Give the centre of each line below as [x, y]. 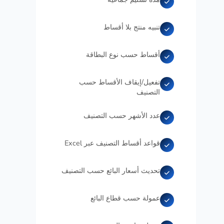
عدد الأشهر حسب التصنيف [122, 115]
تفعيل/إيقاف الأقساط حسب [119, 82]
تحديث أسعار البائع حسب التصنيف [111, 170]
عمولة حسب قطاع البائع [125, 198]
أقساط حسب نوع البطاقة [123, 54]
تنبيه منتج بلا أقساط [132, 27]
